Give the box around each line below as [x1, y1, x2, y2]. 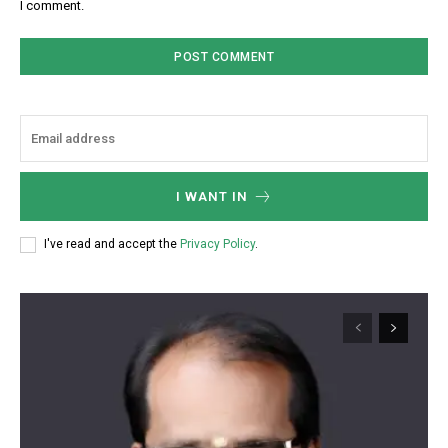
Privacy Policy [180, 237, 255, 252]
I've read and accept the [44, 237, 180, 252]
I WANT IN [175, 188, 248, 204]
